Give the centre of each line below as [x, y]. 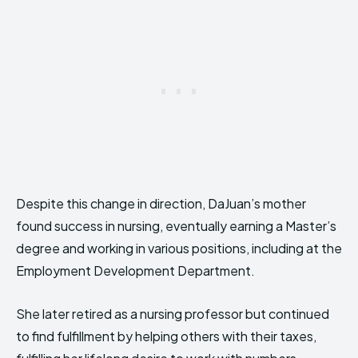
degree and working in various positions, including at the [179, 249]
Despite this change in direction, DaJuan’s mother [161, 204]
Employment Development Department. [135, 271]
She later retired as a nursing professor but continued [173, 314]
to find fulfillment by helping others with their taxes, [166, 336]
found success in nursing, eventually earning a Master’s [176, 226]
